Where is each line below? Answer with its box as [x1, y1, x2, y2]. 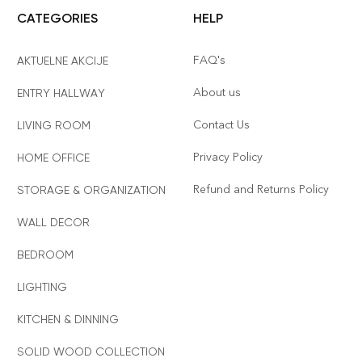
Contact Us [192, 117, 250, 132]
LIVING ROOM [16, 118, 90, 132]
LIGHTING [16, 280, 67, 293]
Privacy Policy [192, 149, 263, 164]
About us [192, 85, 241, 99]
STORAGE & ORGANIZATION [16, 183, 166, 196]
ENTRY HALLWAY [16, 86, 105, 99]
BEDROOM [16, 247, 74, 261]
